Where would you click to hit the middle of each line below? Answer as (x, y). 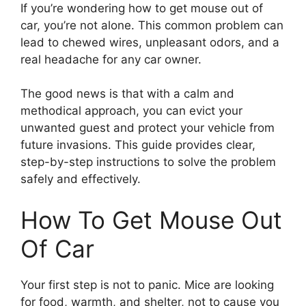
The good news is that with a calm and (127, 94)
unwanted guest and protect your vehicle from (148, 128)
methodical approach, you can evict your (131, 111)
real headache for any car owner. (111, 59)
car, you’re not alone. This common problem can (152, 25)
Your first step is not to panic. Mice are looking (147, 284)
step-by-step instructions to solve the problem (148, 162)
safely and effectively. (81, 179)
